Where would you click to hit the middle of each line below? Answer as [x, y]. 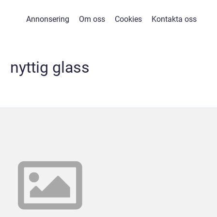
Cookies [128, 19]
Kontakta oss [174, 19]
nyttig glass [50, 67]
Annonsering [48, 19]
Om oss [92, 19]
